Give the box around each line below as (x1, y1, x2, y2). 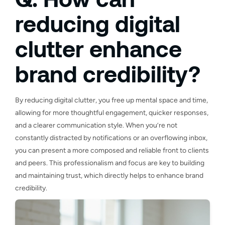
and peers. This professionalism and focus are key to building (15, 158, 204, 167)
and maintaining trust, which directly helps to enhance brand (15, 171, 203, 180)
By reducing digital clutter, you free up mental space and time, (15, 95, 208, 104)
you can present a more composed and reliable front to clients (15, 146, 209, 155)
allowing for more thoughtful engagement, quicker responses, (15, 108, 208, 117)
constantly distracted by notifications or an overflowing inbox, (15, 133, 207, 142)
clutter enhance (15, 34, 182, 62)
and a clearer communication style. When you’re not (15, 121, 177, 130)
